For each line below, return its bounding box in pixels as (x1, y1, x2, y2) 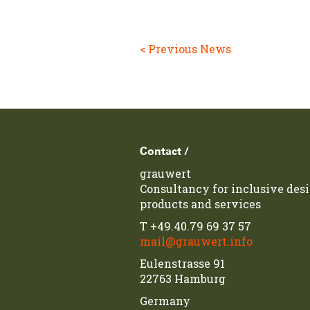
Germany (140, 293, 190, 308)
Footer (129, 143, 163, 157)
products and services (140, 197, 261, 211)
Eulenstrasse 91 (140, 256, 225, 271)
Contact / (140, 146, 189, 157)
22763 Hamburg (140, 271, 226, 286)
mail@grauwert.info (140, 234, 253, 248)
